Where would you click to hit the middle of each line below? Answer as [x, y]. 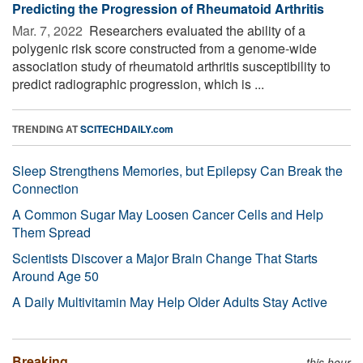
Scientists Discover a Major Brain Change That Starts [165, 258]
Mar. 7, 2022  [49, 30]
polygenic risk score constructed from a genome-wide [164, 48]
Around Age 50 [56, 275]
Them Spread [51, 232]
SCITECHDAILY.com [127, 128]
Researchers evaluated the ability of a [196, 30]
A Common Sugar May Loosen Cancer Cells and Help [168, 214]
